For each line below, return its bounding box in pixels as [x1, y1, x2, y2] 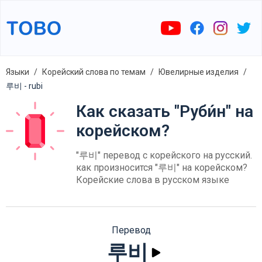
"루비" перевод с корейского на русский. [76, 150, 252, 161]
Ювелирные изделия [158, 67, 239, 77]
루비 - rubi [6, 81, 43, 91]
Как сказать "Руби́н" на [76, 102, 253, 121]
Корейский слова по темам [42, 67, 146, 77]
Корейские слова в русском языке [76, 174, 229, 185]
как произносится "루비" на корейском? [76, 162, 247, 173]
